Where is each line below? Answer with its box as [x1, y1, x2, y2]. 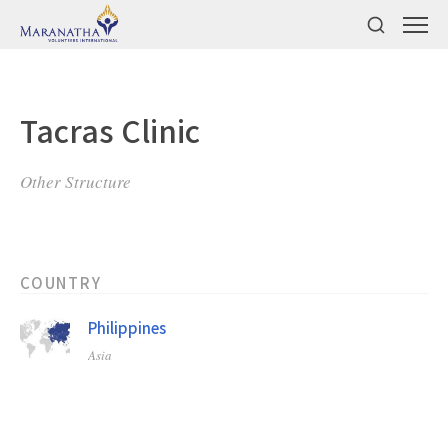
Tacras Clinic [20, 108, 200, 152]
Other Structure [20, 170, 131, 193]
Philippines [88, 317, 166, 338]
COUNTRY [20, 272, 102, 293]
